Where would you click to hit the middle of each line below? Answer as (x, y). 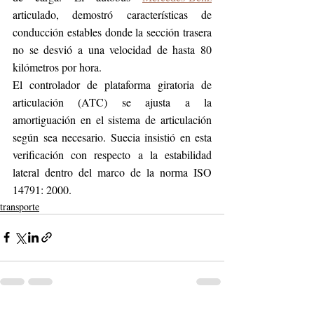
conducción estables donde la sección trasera (112, 32)
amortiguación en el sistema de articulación (112, 119)
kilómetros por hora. (57, 67)
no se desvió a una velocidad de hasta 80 (112, 49)
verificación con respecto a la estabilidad (112, 154)
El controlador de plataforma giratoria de (112, 84)
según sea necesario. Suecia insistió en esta (112, 137)
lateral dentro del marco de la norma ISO (112, 172)
